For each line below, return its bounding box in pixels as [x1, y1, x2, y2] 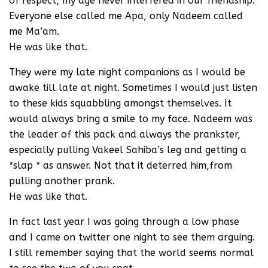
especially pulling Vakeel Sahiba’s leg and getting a [9, 144, 246, 156]
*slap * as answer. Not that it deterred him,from [9, 159, 232, 171]
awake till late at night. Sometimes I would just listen [9, 81, 257, 93]
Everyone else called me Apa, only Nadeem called [9, 10, 243, 22]
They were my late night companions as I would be [9, 66, 245, 78]
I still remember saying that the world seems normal [9, 246, 254, 258]
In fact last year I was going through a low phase [9, 215, 239, 227]
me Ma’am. [9, 25, 59, 37]
